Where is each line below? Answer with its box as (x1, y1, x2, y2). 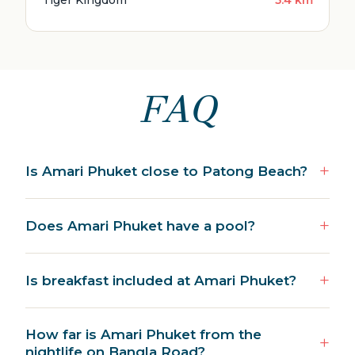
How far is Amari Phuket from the (25, 326, 261, 343)
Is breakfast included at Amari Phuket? (25, 273, 296, 289)
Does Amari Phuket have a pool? (25, 218, 255, 235)
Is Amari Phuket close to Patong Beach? (25, 163, 307, 180)
